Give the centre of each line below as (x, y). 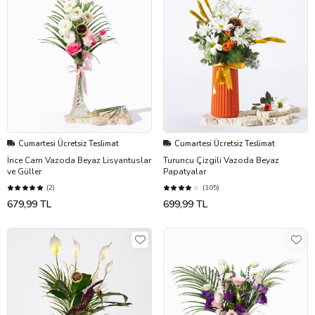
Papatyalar (185, 171)
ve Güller (24, 171)
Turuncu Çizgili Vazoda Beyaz (221, 160)
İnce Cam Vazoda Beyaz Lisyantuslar (79, 160)
